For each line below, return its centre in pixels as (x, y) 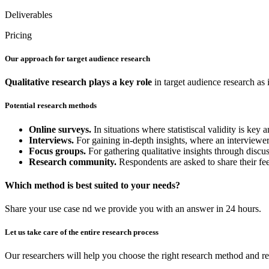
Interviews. (51, 140)
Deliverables (29, 14)
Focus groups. (59, 151)
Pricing (18, 35)
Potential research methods (52, 106)
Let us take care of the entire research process (82, 232)
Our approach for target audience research (77, 59)
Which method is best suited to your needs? (92, 185)
